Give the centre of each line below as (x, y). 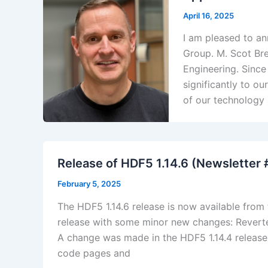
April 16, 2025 (208, 15)
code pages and (94, 253)
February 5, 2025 (89, 184)
